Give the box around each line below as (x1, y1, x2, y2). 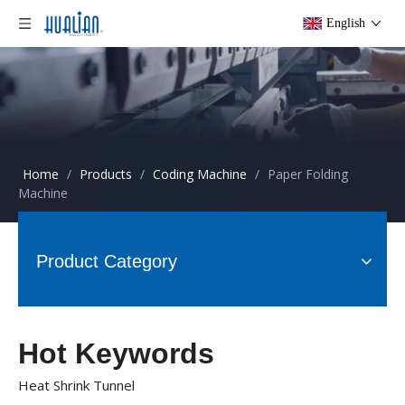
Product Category (36, 251, 177, 271)
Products (80, 165, 132, 183)
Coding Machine (153, 165, 247, 183)
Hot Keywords (18, 337, 214, 370)
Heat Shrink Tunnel (18, 376, 135, 394)
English (326, 16, 365, 30)
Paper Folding (268, 165, 348, 183)
